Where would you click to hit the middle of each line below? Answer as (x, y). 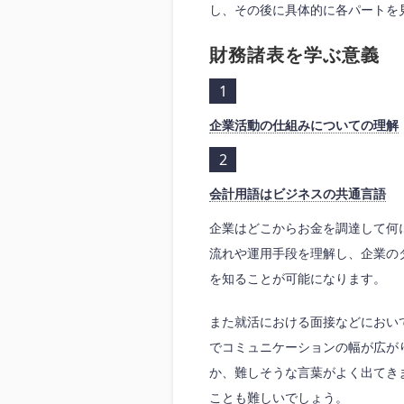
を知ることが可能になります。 (298, 279)
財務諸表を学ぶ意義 (294, 55)
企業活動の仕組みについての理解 (304, 125)
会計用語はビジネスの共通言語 (298, 194)
